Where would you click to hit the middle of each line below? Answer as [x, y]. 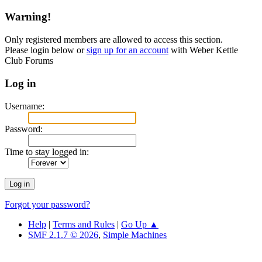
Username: [25, 106]
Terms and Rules [84, 224]
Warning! [28, 17]
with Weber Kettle [203, 50]
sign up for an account [127, 50]
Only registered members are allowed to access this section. [114, 40]
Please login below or [46, 50]
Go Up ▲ [140, 224]
